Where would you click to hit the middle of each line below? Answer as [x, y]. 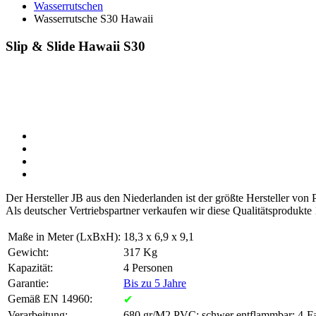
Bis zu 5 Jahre [155, 283]
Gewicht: [28, 252]
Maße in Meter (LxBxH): [64, 236]
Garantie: [28, 283]
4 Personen [148, 267]
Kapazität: [30, 267]
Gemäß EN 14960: [50, 298]
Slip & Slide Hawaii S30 [75, 47]
